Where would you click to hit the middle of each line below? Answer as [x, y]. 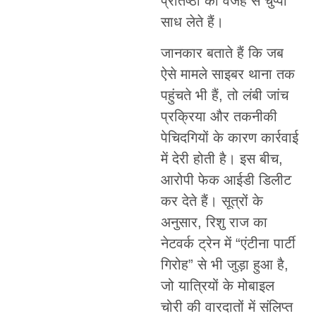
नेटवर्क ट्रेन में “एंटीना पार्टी [228, 243]
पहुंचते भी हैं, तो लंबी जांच [224, 95]
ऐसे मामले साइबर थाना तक [227, 74]
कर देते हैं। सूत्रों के [212, 201]
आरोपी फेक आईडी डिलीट [226, 180]
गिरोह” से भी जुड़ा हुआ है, [224, 264]
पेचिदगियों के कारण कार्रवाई [229, 137]
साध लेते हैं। [192, 22]
